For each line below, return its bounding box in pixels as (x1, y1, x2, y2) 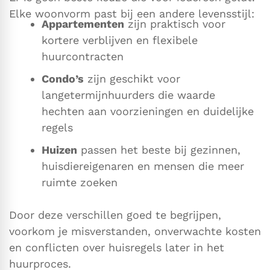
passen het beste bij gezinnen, (77, 143, 240, 157)
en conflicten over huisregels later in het (9, 241, 224, 254)
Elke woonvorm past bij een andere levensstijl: (9, 7, 254, 20)
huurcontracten (42, 50, 124, 63)
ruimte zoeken (42, 176, 118, 189)
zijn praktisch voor (124, 17, 225, 31)
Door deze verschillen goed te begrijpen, (9, 209, 221, 222)
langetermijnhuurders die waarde (42, 89, 215, 102)
